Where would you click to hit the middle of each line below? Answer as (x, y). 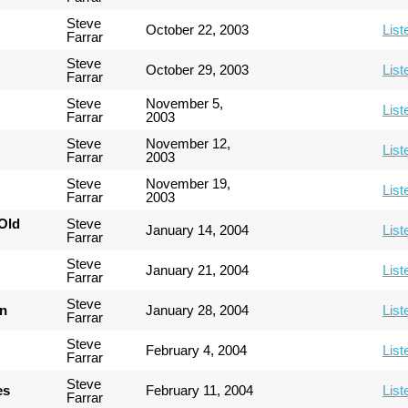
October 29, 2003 (198, 70)
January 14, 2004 (198, 230)
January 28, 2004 (198, 310)
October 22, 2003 (198, 30)
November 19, (189, 184)
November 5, (185, 103)
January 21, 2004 (198, 270)
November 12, (189, 143)
